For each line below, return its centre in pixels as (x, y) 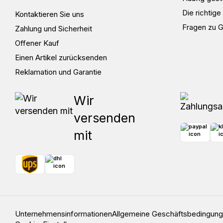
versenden (104, 118)
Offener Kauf (37, 43)
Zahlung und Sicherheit (54, 28)
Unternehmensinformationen (63, 214)
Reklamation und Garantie (58, 72)
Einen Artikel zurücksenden (61, 57)
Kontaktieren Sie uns (50, 14)
